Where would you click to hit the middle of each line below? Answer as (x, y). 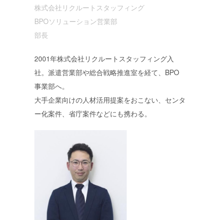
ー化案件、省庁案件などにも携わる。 (93, 113)
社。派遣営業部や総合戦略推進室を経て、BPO (107, 72)
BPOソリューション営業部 (79, 21)
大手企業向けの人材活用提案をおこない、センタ (110, 99)
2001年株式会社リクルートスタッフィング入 (104, 58)
